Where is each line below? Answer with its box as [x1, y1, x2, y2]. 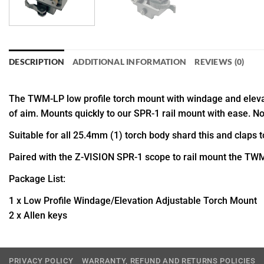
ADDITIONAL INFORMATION [72, 56, 187, 67]
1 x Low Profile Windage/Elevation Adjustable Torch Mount [9, 195, 257, 207]
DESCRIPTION [9, 56, 65, 67]
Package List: [9, 173, 65, 185]
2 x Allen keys [9, 210, 67, 222]
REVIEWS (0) [194, 56, 245, 67]
